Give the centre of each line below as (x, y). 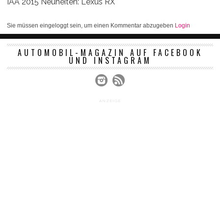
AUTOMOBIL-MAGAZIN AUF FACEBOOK (110, 53)
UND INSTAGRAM (110, 61)
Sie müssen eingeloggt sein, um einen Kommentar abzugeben (91, 26)
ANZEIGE (110, 101)
